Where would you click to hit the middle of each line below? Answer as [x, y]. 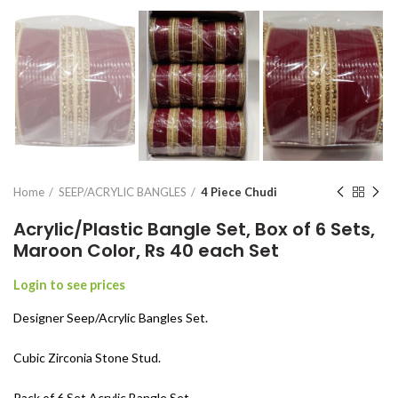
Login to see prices [69, 284]
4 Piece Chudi [239, 191]
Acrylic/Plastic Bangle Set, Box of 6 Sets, [194, 229]
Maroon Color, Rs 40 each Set [146, 250]
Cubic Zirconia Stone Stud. [87, 357]
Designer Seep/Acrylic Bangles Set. [111, 317]
